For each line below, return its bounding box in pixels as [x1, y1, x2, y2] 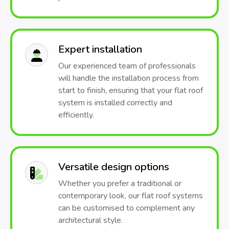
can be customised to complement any [58, 202, 195, 214]
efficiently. [58, 109, 94, 121]
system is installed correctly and [58, 97, 172, 108]
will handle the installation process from [58, 73, 199, 84]
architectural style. [58, 215, 123, 226]
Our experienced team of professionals [58, 60, 196, 72]
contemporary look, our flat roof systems [58, 190, 203, 201]
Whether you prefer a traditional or [58, 178, 181, 189]
